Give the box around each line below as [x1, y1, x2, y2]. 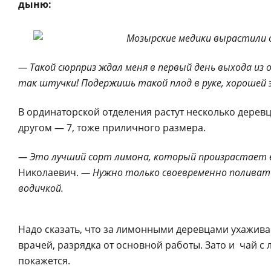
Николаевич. [18, 166, 81, 179]
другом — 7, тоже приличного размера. [18, 121, 206, 134]
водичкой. [18, 181, 64, 195]
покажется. [18, 254, 70, 267]
